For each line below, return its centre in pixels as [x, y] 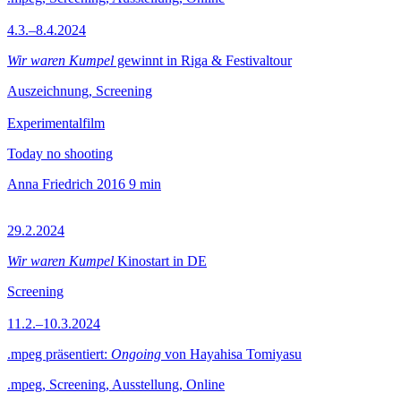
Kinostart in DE [160, 261]
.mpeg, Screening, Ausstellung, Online [116, 384]
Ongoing [136, 354]
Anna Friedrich [50, 184]
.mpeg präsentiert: [59, 354]
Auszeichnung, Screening [80, 91]
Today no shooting [60, 154]
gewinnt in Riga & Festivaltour [203, 60]
